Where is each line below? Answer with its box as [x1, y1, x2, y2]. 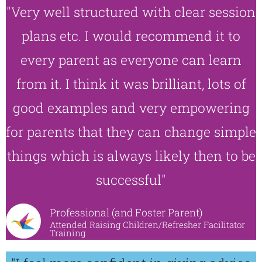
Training [50, 227, 85, 239]
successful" [96, 171, 166, 188]
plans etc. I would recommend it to [22, 27, 240, 44]
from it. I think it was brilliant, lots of [16, 75, 246, 92]
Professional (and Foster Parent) [50, 206, 202, 219]
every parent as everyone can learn [20, 51, 242, 68]
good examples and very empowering [12, 99, 250, 116]
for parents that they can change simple [6, 123, 256, 140]
